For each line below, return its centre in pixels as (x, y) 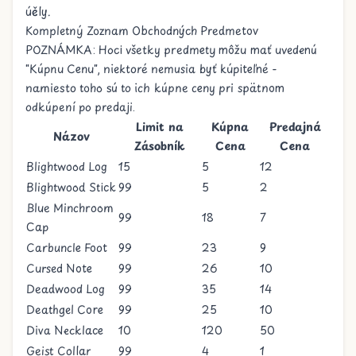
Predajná (295, 127)
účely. (38, 12)
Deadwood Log (66, 289)
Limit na (159, 127)
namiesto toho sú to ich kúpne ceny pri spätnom (155, 88)
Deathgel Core (65, 310)
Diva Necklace (65, 330)
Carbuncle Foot (67, 248)
